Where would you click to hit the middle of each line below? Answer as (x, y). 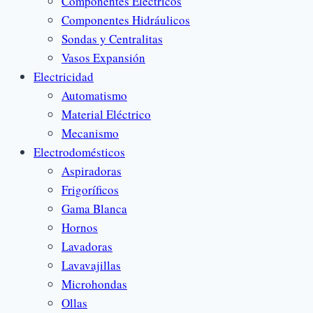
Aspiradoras (92, 170)
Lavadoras (87, 246)
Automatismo (94, 95)
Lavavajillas (91, 265)
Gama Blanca (94, 208)
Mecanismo (90, 133)
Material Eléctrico (106, 114)
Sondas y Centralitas (112, 38)
